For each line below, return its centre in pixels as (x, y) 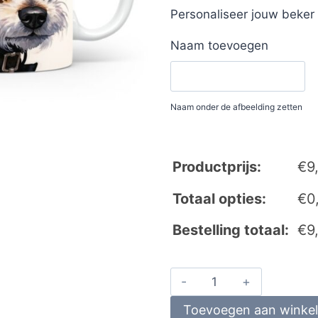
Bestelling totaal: (230, 230)
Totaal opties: (219, 198)
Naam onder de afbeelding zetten (236, 106)
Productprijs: (216, 166)
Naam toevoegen (219, 45)
